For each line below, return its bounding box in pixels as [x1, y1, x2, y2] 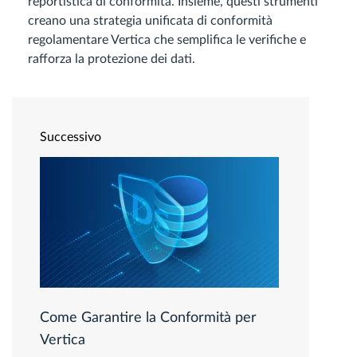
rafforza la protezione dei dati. [28, 53, 195, 66]
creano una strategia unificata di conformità [28, 14, 273, 28]
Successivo [40, 131, 101, 144]
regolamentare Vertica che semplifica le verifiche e [28, 33, 306, 47]
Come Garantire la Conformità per [40, 311, 257, 326]
